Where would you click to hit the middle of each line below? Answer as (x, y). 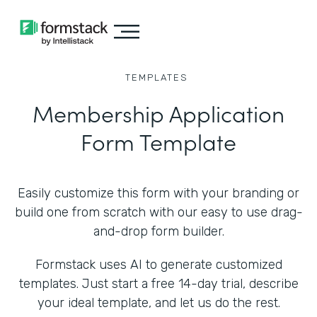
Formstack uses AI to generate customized (158, 265)
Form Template (158, 141)
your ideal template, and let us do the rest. (158, 303)
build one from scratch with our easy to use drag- (158, 212)
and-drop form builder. (158, 231)
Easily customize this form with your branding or (158, 193)
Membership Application (158, 113)
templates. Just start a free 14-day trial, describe (158, 284)
